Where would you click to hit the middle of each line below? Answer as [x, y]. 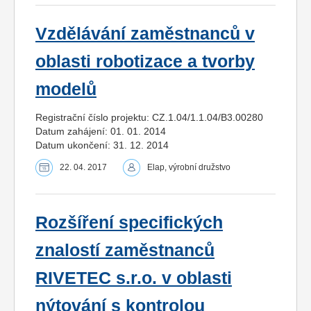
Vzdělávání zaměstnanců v [145, 33]
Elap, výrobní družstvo [189, 167]
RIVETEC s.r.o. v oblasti [134, 278]
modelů [66, 89]
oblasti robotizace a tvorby [145, 61]
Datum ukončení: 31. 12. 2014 [102, 145]
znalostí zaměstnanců [125, 250]
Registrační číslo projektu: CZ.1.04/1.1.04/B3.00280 [149, 117]
